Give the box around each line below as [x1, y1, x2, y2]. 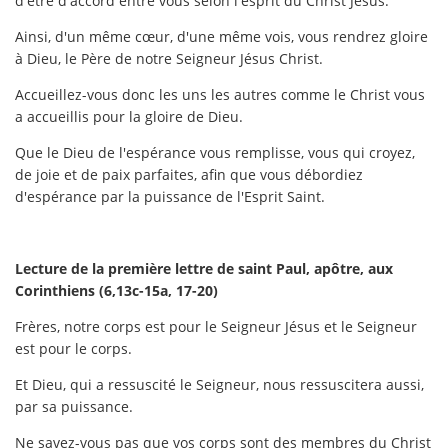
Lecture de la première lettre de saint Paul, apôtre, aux [15, 258, 393, 278]
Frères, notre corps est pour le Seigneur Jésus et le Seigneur [15, 316, 417, 336]
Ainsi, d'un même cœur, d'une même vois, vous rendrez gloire [15, 26, 428, 46]
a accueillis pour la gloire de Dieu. [15, 106, 243, 126]
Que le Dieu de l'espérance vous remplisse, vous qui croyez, [15, 142, 415, 162]
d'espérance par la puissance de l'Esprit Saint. [15, 186, 325, 206]
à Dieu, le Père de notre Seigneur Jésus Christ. [15, 48, 323, 68]
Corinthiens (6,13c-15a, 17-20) [15, 280, 218, 300]
